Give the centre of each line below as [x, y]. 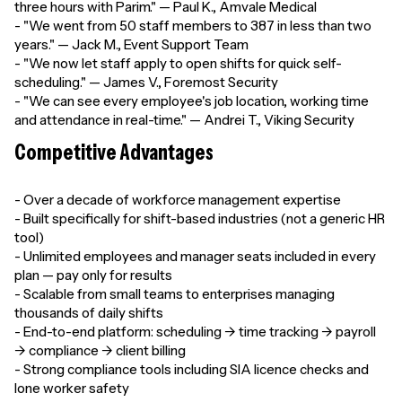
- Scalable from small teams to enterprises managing [175, 294]
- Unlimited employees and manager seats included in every [195, 256]
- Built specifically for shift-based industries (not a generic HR [200, 218]
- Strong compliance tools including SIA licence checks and [192, 369]
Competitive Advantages [114, 152]
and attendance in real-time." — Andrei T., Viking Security [184, 120]
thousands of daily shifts [89, 313]
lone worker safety [72, 388]
